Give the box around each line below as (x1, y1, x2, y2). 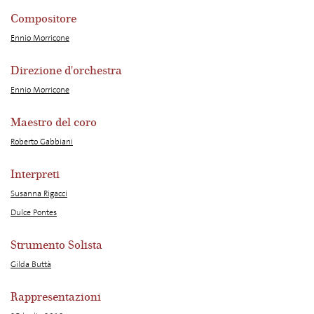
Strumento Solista (11, 239, 102, 252)
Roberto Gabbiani (11, 136, 73, 147)
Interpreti (11, 168, 60, 181)
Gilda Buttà (11, 259, 51, 270)
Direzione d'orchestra (11, 64, 122, 77)
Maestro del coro (11, 116, 97, 129)
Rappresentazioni (11, 291, 101, 303)
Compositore (11, 13, 76, 25)
